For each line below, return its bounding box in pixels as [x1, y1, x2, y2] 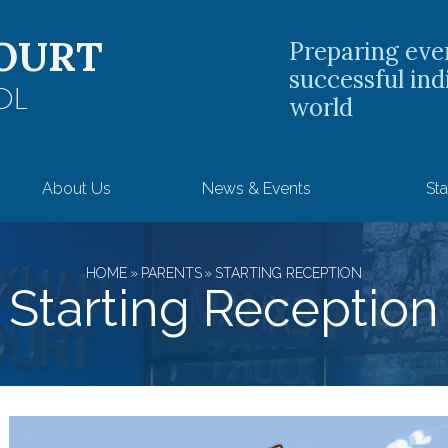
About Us [42, 178, 111, 198]
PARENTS [140, 264, 202, 281]
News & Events [202, 178, 311, 198]
